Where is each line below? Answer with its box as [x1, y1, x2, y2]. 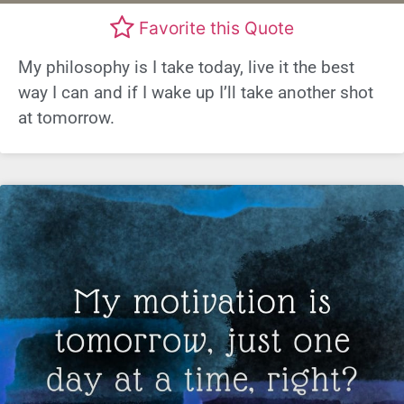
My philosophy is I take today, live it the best [18, 57, 354, 78]
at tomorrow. [18, 107, 115, 129]
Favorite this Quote [139, 16, 294, 39]
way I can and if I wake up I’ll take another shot [18, 82, 373, 104]
